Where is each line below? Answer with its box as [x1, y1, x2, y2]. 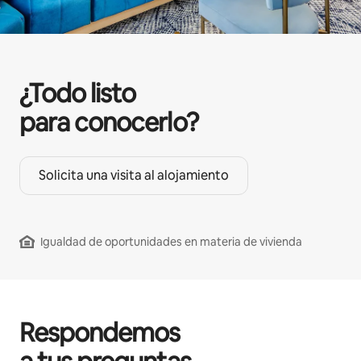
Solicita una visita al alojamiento [39, 167, 229, 185]
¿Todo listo [19, 77, 136, 110]
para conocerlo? [19, 106, 198, 139]
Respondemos [19, 316, 180, 350]
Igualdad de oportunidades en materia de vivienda [40, 234, 302, 250]
